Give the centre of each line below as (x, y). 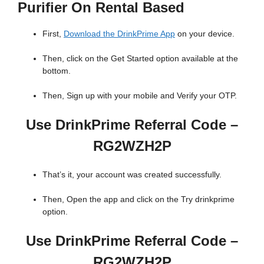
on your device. (205, 33)
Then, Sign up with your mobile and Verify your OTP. (140, 95)
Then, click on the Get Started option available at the (140, 58)
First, (53, 33)
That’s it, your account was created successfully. (132, 174)
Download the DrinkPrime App (119, 33)
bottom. (57, 70)
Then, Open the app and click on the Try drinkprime (138, 199)
